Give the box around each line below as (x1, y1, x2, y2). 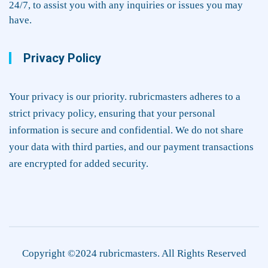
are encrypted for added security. (9, 157, 148, 169)
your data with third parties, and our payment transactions (9, 141, 254, 153)
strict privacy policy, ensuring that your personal (9, 107, 215, 119)
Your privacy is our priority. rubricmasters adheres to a (9, 90, 240, 102)
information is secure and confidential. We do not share (9, 124, 243, 136)
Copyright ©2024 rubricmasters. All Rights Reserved (22, 247, 246, 259)
